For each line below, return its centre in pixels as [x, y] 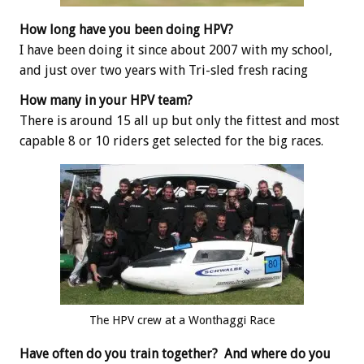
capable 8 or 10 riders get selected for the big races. [171, 141]
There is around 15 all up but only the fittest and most [180, 121]
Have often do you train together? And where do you [175, 354]
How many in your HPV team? [106, 101]
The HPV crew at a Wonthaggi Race [182, 321]
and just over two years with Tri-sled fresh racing [164, 71]
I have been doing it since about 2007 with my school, [176, 50]
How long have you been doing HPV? [126, 30]
